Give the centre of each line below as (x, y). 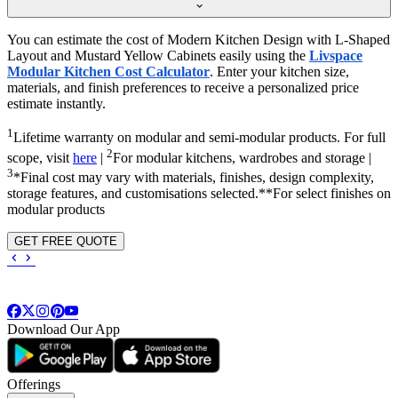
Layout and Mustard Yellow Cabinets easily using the (158, 56)
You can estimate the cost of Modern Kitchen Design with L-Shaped (199, 40)
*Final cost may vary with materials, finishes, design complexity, (194, 178)
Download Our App (64, 330)
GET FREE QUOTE (66, 242)
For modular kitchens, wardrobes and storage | (242, 158)
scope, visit (40, 158)
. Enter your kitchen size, (279, 72)
